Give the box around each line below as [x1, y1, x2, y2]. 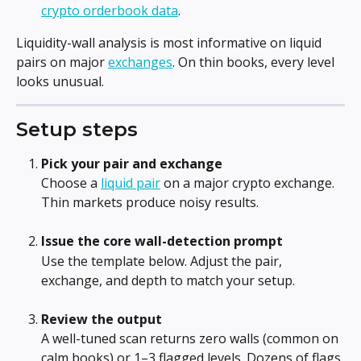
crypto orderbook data [41, 2, 178, 19]
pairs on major [16, 53, 108, 71]
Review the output [41, 309, 162, 328]
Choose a [41, 174, 101, 193]
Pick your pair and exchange [41, 155, 222, 172]
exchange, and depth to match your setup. [41, 271, 295, 289]
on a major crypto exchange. [160, 174, 338, 193]
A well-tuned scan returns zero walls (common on [41, 330, 342, 348]
